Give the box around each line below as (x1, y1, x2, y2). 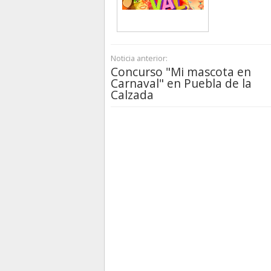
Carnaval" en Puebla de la (111, 75, 252, 92)
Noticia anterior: (111, 53, 168, 64)
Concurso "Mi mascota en (111, 64, 251, 80)
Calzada (111, 87, 154, 103)
